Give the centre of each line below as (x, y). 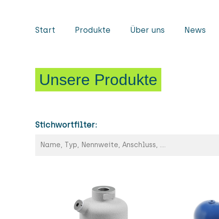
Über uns (147, 30)
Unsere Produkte (98, 80)
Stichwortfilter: (66, 125)
